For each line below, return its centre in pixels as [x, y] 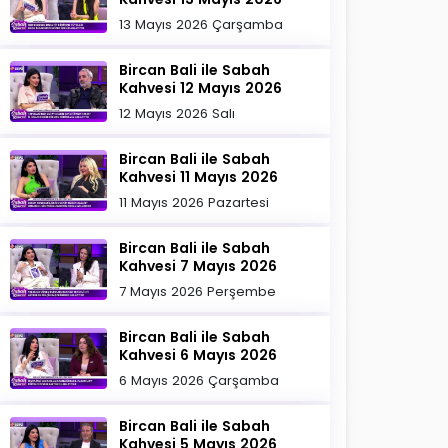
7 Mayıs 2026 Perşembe [198, 291]
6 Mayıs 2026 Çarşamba [199, 380]
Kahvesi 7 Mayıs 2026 [198, 266]
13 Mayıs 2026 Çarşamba [201, 24]
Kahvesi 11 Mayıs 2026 [199, 177]
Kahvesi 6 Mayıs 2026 [198, 355]
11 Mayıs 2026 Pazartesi [194, 202]
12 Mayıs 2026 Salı [177, 113]
